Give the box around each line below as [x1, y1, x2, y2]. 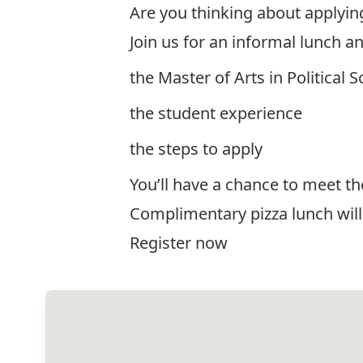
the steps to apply [130, 138, 263, 160]
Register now [130, 232, 228, 254]
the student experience [130, 102, 302, 124]
